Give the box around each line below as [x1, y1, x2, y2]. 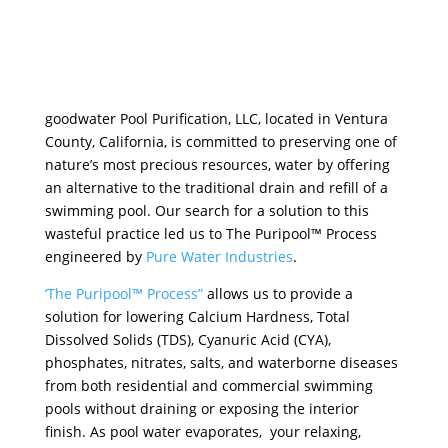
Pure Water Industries [145, 247, 293, 266]
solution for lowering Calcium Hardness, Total [44, 307, 350, 326]
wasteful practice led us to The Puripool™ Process [44, 224, 377, 243]
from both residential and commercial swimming [44, 376, 373, 395]
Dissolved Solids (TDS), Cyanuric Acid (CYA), [44, 330, 331, 349]
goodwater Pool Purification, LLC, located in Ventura [44, 109, 388, 128]
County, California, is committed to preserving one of [44, 132, 397, 151]
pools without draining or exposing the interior [44, 399, 359, 418]
